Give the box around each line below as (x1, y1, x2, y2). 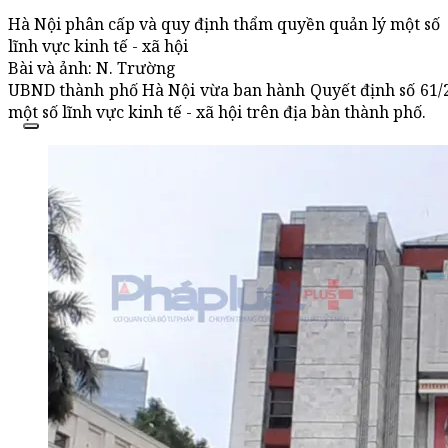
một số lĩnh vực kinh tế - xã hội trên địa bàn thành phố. (8, 101, 426, 124)
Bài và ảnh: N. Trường (8, 57, 176, 80)
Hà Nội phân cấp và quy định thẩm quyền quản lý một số (8, 13, 440, 36)
